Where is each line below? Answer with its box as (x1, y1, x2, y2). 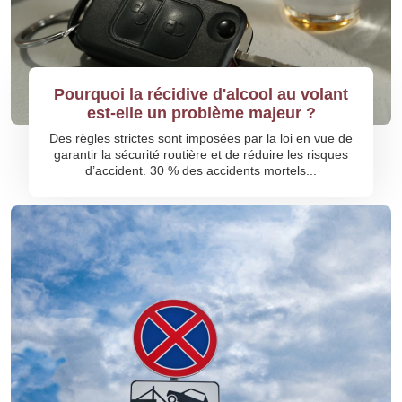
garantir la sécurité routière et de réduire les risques (54, 147, 348, 162)
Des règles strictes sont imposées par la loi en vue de (49, 131, 353, 146)
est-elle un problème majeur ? (86, 104, 316, 123)
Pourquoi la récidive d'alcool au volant (54, 85, 348, 104)
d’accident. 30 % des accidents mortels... (85, 163, 317, 179)
